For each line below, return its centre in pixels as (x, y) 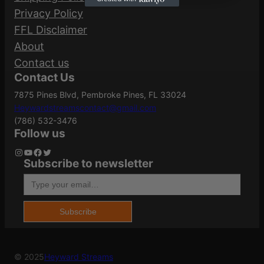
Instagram (18, 152)
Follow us (40, 134)
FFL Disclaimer (51, 30)
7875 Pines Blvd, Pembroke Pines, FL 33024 (100, 95)
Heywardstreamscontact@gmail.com (85, 108)
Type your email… (27, 173)
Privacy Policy (49, 14)
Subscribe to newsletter (88, 164)
